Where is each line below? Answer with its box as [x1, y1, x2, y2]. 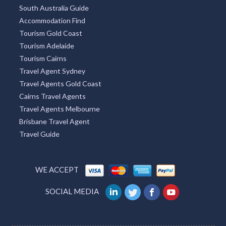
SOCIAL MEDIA [45, 186, 99, 196]
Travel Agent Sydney [19, 66, 85, 75]
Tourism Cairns [19, 53, 67, 63]
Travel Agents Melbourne [19, 104, 100, 113]
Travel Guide [19, 129, 60, 138]
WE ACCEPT [35, 164, 79, 174]
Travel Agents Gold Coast [19, 79, 101, 88]
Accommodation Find [19, 16, 85, 25]
